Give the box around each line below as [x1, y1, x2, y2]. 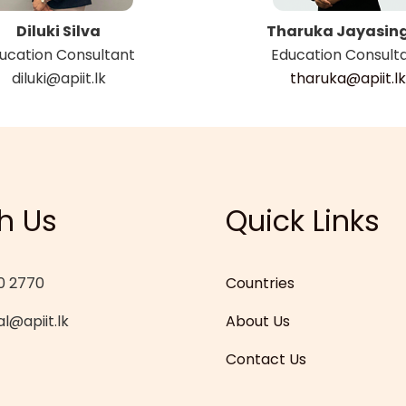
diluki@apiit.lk [11, 68, 106, 89]
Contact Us [226, 349, 306, 370]
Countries [226, 273, 295, 294]
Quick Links [226, 200, 380, 241]
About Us [226, 311, 290, 332]
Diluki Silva [16, 21, 101, 42]
